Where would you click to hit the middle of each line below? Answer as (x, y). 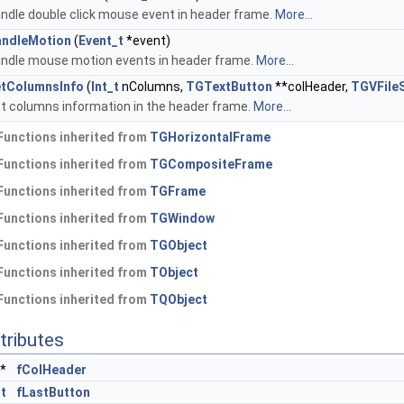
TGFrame (178, 192)
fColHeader (51, 370)
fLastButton (53, 393)
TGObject (179, 246)
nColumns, (152, 87)
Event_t (101, 41)
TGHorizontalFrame (210, 138)
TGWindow (182, 219)
